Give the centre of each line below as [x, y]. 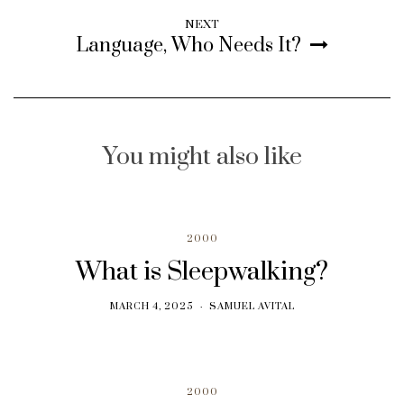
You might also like [202, 156]
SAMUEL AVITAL [252, 306]
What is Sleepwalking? [202, 271]
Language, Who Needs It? [188, 45]
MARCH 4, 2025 [151, 306]
